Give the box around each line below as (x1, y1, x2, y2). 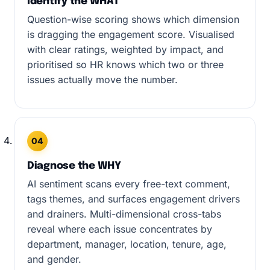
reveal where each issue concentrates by (27, 223, 212, 235)
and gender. (27, 253, 81, 265)
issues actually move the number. (27, 74, 178, 86)
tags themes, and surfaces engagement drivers (27, 193, 240, 205)
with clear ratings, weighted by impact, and (27, 43, 224, 55)
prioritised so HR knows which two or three (27, 58, 224, 71)
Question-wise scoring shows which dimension (27, 13, 239, 25)
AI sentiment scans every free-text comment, (27, 178, 230, 190)
